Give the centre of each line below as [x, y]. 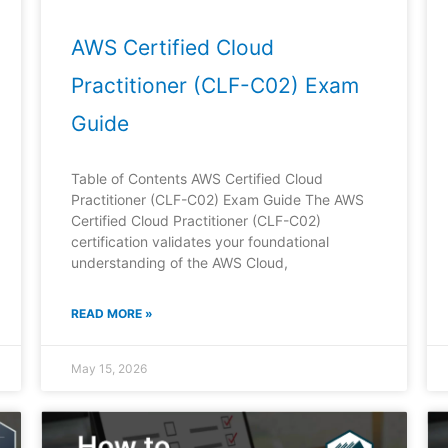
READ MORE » [111, 314]
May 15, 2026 [108, 369]
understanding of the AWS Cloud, [179, 263]
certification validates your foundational [199, 242]
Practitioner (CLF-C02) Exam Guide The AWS [217, 200]
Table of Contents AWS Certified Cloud [196, 179]
